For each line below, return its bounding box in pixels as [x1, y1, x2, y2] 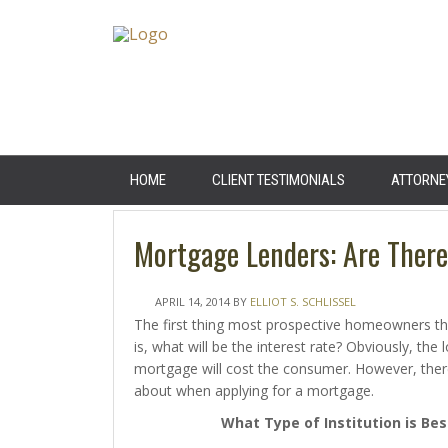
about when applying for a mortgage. [133, 381, 374, 400]
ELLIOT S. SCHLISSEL [249, 294, 356, 309]
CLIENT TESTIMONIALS [211, 171, 345, 189]
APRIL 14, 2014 [154, 294, 230, 309]
